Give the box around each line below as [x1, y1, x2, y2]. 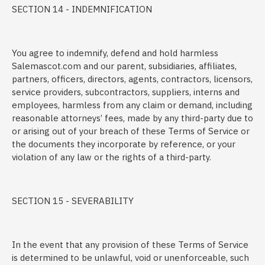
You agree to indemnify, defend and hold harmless [12, 47, 218, 59]
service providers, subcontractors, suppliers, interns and [12, 86, 240, 98]
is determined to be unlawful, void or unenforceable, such [12, 252, 249, 263]
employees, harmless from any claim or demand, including [12, 99, 253, 111]
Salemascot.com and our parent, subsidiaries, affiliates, [12, 60, 237, 72]
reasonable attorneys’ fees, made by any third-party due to [12, 112, 253, 124]
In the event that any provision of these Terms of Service [12, 239, 248, 250]
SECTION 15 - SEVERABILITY [12, 195, 134, 206]
